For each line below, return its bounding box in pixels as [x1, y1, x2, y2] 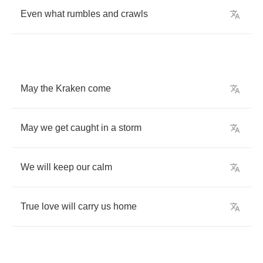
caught [70, 123, 99, 133]
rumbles [67, 9, 100, 19]
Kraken [56, 83, 86, 93]
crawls [121, 9, 148, 19]
